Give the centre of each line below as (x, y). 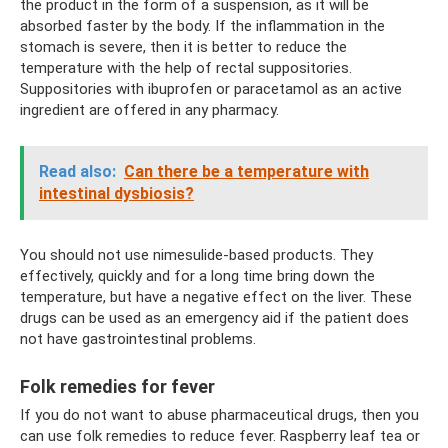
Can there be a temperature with (246, 171)
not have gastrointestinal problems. (138, 338)
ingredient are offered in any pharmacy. (149, 109)
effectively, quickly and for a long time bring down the (197, 275)
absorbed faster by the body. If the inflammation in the (202, 25)
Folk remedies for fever (117, 386)
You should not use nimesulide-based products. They (196, 254)
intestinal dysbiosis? (116, 193)
